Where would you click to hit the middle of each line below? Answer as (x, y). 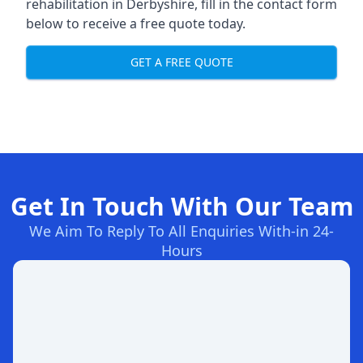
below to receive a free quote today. (136, 23)
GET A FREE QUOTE (181, 62)
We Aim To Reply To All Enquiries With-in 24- (181, 231)
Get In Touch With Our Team (181, 206)
